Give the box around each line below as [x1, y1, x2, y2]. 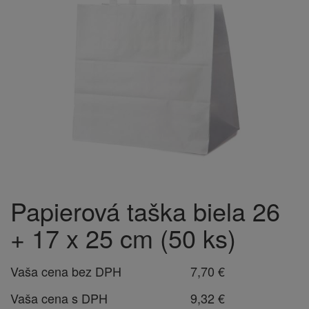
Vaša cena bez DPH [10, 262, 121, 280]
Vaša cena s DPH [10, 289, 108, 307]
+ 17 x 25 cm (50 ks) [10, 220, 236, 255]
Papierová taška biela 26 [10, 193, 280, 228]
